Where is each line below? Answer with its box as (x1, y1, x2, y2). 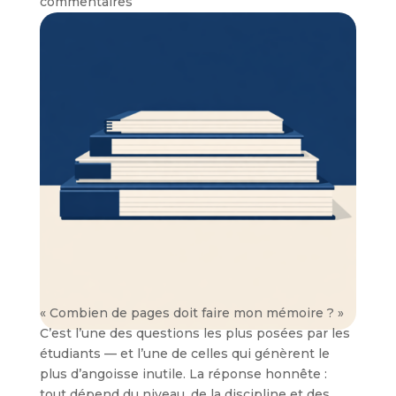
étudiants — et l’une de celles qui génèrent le (39, 345, 330, 362)
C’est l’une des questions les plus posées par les (39, 324, 350, 341)
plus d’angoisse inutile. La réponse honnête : (39, 365, 327, 382)
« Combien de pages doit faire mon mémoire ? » (39, 304, 344, 321)
